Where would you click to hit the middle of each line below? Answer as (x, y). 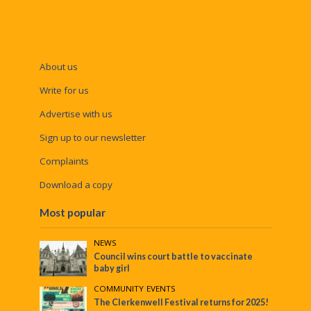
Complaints (64, 161)
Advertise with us (76, 114)
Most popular (72, 213)
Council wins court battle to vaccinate (174, 257)
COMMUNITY (119, 289)
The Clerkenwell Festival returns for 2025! (182, 303)
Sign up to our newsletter (92, 138)
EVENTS (161, 289)
